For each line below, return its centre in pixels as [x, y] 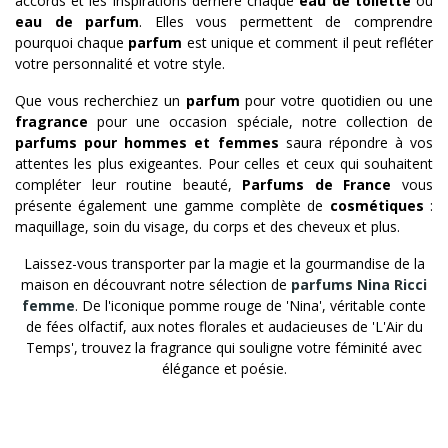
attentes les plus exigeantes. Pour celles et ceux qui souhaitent [224, 163]
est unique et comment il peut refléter [308, 42]
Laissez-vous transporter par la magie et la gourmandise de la [224, 263]
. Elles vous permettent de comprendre [286, 21]
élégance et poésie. [224, 368]
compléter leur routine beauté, [129, 184]
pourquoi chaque [72, 42]
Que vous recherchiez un [100, 100]
